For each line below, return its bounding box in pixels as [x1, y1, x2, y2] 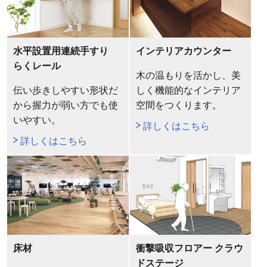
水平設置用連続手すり [13, 46, 108, 57]
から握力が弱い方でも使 [13, 100, 118, 111]
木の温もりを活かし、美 [135, 70, 241, 81]
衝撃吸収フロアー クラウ [135, 243, 243, 254]
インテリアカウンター [135, 46, 231, 57]
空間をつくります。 [135, 100, 222, 111]
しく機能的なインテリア [135, 85, 241, 96]
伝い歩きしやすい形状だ [13, 85, 118, 96]
